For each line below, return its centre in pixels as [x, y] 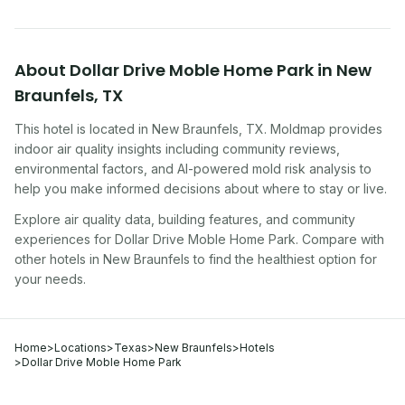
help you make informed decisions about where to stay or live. [201, 188]
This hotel [44, 129]
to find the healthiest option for [283, 259]
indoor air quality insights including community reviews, [177, 149]
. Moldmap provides [323, 129]
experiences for [63, 239]
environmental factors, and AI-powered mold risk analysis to [193, 169]
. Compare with [340, 239]
